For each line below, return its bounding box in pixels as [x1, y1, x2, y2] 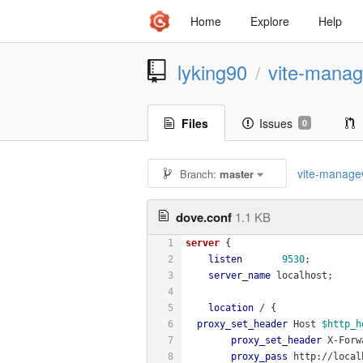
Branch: [176, 166, 220, 181]
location [208, 301, 254, 314]
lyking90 [177, 58, 247, 86]
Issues [259, 115, 293, 131]
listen [208, 253, 242, 265]
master [219, 166, 254, 181]
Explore [250, 13, 289, 29]
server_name [208, 269, 271, 281]
